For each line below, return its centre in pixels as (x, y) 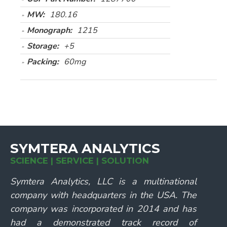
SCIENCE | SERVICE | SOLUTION (80, 161)
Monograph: (49, 30)
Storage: (43, 46)
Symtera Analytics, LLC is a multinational (103, 181)
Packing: (43, 62)
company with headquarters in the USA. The (103, 195)
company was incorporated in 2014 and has (103, 209)
